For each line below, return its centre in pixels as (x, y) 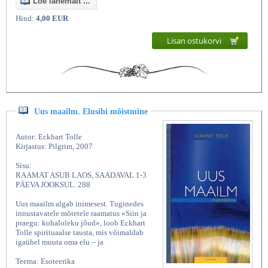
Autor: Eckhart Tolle (49, 136)
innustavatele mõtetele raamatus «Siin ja (81, 213)
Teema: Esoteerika (45, 261)
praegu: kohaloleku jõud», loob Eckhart (80, 223)
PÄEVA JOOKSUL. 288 (53, 184)
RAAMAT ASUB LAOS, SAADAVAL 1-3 (81, 175)
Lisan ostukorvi (195, 40)
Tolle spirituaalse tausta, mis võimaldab (80, 232)
